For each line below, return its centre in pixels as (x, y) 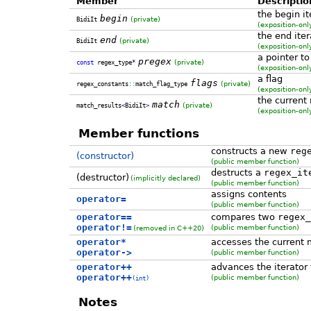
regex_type (112, 62)
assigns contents (249, 194)
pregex (154, 61)
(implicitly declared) (165, 177)
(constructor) (105, 155)
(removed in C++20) (168, 227)
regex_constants (102, 84)
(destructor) (102, 177)
